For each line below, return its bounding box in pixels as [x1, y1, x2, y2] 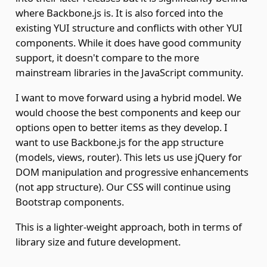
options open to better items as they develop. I [15, 120, 228, 134]
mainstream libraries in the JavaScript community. [15, 66, 243, 80]
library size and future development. [15, 234, 181, 249]
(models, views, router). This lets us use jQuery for [15, 150, 242, 164]
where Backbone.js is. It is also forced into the [15, 6, 223, 20]
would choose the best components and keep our [15, 105, 241, 119]
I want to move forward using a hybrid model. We [15, 90, 241, 104]
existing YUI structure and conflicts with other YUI [15, 21, 243, 35]
